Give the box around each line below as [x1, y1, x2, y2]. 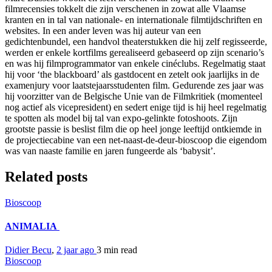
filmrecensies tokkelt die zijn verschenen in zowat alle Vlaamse [5, 4, 246, 15]
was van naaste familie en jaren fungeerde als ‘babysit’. [5, 146, 216, 157]
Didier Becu [5, 245, 52, 256]
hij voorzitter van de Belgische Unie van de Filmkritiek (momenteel [5, 91, 262, 102]
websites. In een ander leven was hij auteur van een [5, 25, 201, 36]
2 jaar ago [56, 245, 97, 256]
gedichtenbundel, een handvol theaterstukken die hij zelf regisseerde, [5, 36, 267, 47]
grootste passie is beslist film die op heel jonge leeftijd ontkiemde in [5, 124, 262, 135]
